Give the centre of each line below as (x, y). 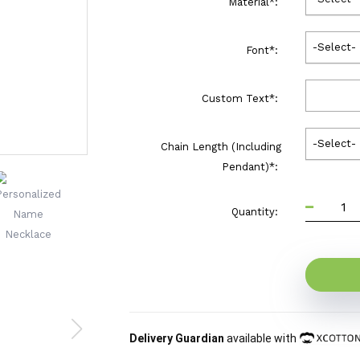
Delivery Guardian (177, 338)
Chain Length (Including (221, 147)
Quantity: (256, 212)
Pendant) (245, 167)
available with (262, 338)
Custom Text (235, 98)
